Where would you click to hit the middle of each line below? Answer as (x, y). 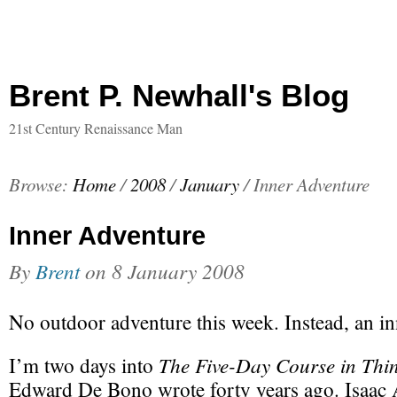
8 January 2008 (178, 271)
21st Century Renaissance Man (96, 128)
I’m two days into (84, 366)
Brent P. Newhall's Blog (179, 95)
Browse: (39, 184)
